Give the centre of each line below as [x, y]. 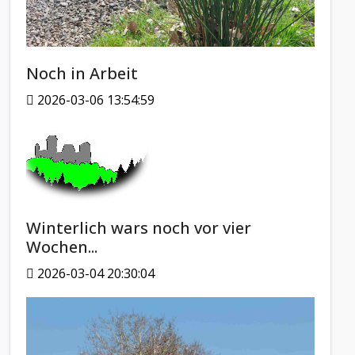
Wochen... [62, 246]
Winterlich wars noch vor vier [139, 227]
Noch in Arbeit [82, 73]
